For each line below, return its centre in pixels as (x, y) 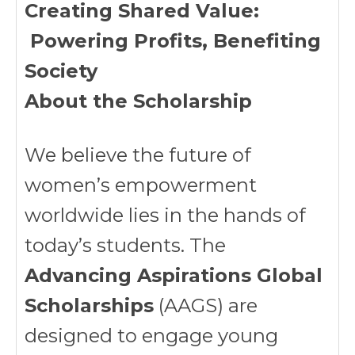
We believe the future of (138, 155)
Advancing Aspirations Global (174, 275)
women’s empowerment (141, 185)
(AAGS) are (206, 305)
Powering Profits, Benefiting (173, 41)
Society (61, 71)
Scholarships (89, 305)
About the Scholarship (138, 101)
